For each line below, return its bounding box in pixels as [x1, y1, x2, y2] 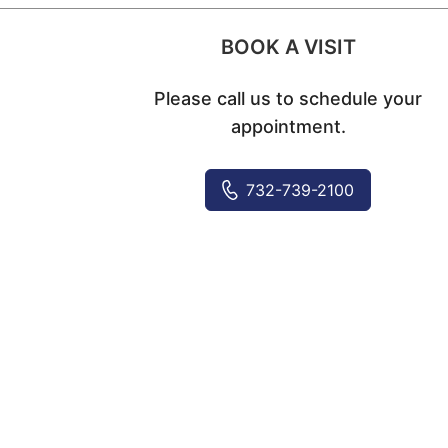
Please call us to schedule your [154, 87, 423, 109]
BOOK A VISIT [220, 34, 356, 59]
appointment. [230, 115, 346, 137]
